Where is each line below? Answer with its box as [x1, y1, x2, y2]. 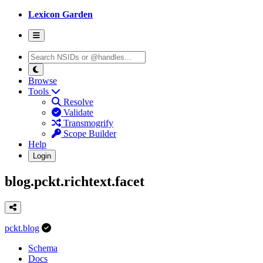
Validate [61, 107, 93, 117]
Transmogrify [61, 118, 113, 128]
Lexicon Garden [28, 9, 93, 19]
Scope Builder [61, 129, 116, 139]
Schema [28, 242, 58, 253]
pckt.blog [5, 222, 39, 233]
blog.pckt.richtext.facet [5, 173, 144, 189]
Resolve [61, 97, 93, 107]
